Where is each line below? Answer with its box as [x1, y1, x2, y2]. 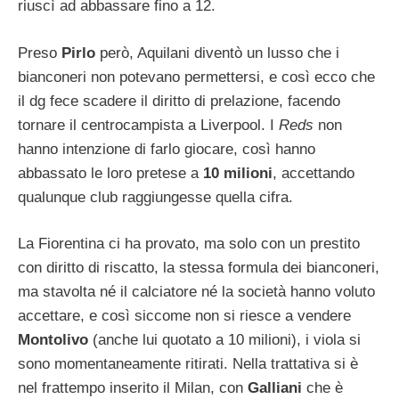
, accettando [273, 164, 354, 182]
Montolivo [18, 331, 88, 348]
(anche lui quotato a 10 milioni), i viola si [88, 331, 361, 348]
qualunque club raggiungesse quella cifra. [18, 188, 293, 206]
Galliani [248, 379, 306, 396]
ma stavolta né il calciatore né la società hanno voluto [18, 283, 375, 300]
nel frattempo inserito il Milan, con [18, 379, 248, 396]
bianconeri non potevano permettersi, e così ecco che [18, 68, 375, 85]
